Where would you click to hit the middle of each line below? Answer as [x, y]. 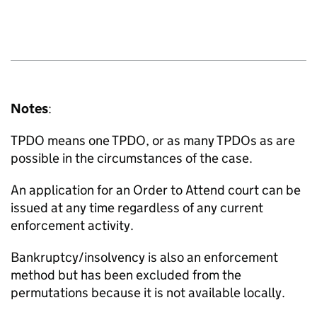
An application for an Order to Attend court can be [156, 190]
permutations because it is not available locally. [148, 293]
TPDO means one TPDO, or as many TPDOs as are [153, 140]
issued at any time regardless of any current [137, 208]
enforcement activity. [72, 225]
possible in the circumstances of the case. [132, 158]
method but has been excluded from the [126, 275]
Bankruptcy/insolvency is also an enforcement [144, 257]
